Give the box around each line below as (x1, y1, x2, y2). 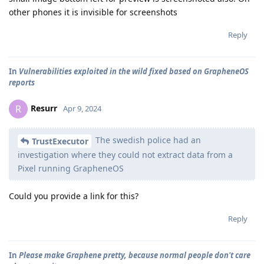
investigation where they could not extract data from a (18, 148, 233, 160)
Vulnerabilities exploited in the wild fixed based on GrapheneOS (19, 66, 249, 77)
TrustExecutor (32, 135, 88, 147)
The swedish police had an (93, 134, 201, 146)
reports (9, 77, 35, 88)
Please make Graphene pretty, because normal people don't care (19, 249, 250, 260)
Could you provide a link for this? (9, 190, 138, 202)
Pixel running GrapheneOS (18, 162, 124, 174)
